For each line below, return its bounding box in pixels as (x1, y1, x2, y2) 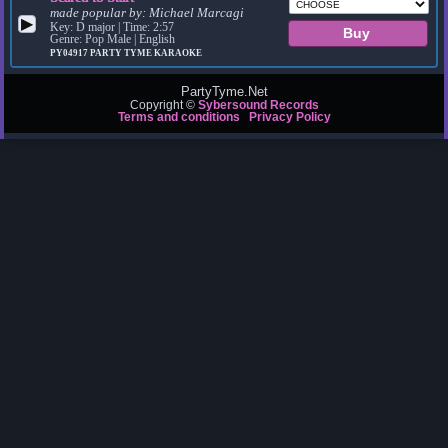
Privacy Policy (248, 111, 331, 124)
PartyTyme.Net (180, 84, 268, 100)
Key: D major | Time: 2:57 (50, 21, 175, 34)
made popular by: (50, 6, 150, 21)
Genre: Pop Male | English (50, 33, 176, 46)
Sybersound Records (197, 99, 319, 112)
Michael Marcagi (149, 6, 245, 21)
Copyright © (129, 99, 198, 112)
